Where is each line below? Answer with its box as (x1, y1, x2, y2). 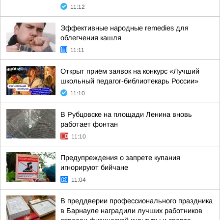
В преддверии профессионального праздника (60, 197, 213, 205)
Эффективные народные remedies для (60, 24, 189, 32)
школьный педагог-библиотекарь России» (60, 77, 198, 85)
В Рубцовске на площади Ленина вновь (60, 110, 192, 118)
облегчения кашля (60, 34, 121, 42)
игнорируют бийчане (60, 164, 128, 171)
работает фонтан (60, 120, 118, 128)
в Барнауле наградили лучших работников (60, 207, 202, 215)
